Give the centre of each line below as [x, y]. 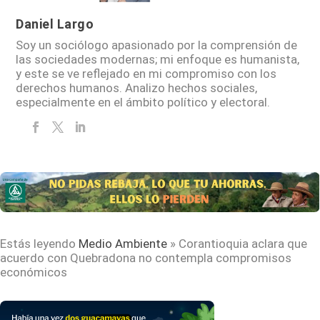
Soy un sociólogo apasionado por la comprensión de [157, 45]
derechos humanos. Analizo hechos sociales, [137, 88]
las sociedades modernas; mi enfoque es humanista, [158, 60]
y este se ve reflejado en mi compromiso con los [146, 74]
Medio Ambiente [123, 244]
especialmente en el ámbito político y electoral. [143, 102]
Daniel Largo [55, 24]
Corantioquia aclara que [243, 244]
